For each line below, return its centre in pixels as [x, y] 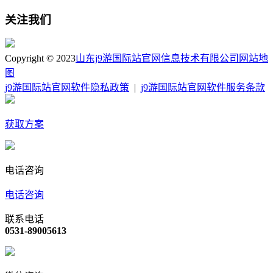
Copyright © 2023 [40, 58]
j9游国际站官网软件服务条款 [203, 88]
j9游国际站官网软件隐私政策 [67, 88]
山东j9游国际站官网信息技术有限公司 [157, 58]
